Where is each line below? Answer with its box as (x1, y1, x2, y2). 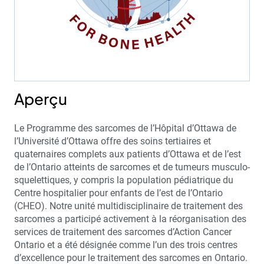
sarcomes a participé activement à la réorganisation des (14, 213, 246, 225)
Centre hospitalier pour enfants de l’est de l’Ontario (14, 187, 223, 199)
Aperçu (14, 88, 67, 108)
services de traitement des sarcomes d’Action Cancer (14, 226, 232, 237)
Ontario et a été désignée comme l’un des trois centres (14, 239, 237, 250)
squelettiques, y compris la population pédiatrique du (14, 174, 233, 186)
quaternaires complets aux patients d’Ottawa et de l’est (14, 148, 241, 160)
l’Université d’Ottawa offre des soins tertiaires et (14, 135, 211, 147)
